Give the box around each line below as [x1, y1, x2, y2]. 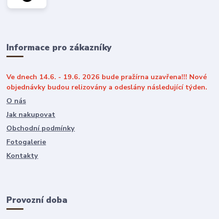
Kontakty [6, 151, 39, 161]
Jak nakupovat [6, 110, 56, 120]
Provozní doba [6, 194, 68, 206]
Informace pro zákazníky [6, 41, 112, 53]
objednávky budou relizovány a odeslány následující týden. [6, 83, 208, 92]
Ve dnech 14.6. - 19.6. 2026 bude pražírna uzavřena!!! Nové [6, 72, 207, 82]
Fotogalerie [6, 137, 46, 147]
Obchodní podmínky [6, 124, 75, 133]
